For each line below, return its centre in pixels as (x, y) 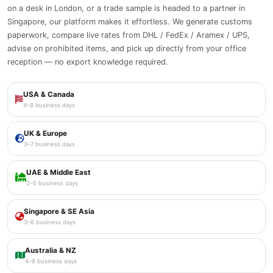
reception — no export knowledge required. (88, 62)
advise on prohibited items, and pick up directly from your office (127, 48)
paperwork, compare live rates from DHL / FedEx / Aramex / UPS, (129, 35)
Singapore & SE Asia (59, 211)
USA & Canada (49, 94)
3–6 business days (50, 222)
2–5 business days (52, 183)
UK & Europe (45, 133)
